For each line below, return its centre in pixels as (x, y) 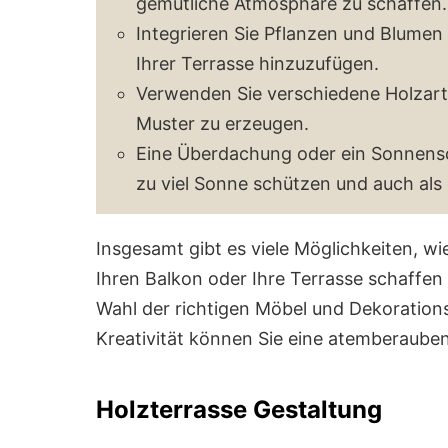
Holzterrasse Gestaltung (239, 409)
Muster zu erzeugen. (222, 123)
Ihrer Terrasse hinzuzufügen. (257, 63)
